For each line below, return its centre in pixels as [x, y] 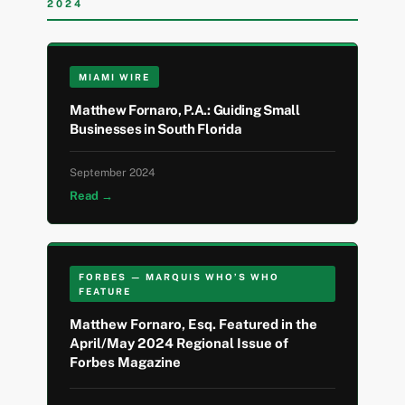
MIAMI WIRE [115, 77]
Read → [92, 196]
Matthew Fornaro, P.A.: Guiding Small [185, 110]
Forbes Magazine [126, 363]
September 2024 [113, 173]
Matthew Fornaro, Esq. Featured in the [194, 325]
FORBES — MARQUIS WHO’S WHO [179, 277]
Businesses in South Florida [156, 129]
